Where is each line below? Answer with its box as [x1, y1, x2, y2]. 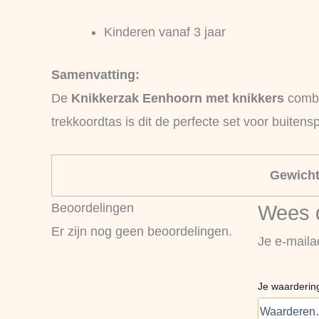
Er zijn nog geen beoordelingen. [51, 224, 232, 239]
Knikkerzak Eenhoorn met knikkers [71, 91, 284, 106]
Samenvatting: [51, 68, 140, 83]
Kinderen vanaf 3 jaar [104, 25, 226, 40]
